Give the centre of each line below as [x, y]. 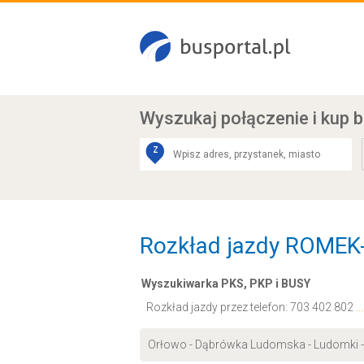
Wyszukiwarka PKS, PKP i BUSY [226, 284]
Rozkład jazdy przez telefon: [218, 307]
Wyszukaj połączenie [226, 118]
